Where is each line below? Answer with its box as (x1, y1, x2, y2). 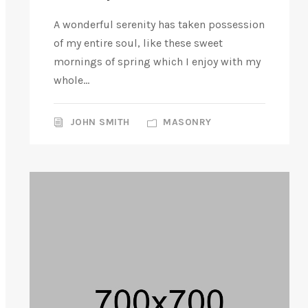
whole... (54, 74, 89, 87)
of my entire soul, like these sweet (54, 36, 223, 49)
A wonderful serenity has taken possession (54, 18, 265, 31)
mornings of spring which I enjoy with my (54, 55, 261, 68)
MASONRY (163, 116, 212, 128)
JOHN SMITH (69, 116, 130, 128)
